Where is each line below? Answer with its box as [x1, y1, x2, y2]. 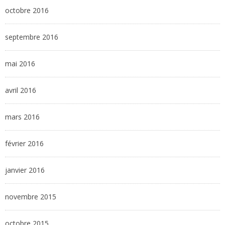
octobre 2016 [5, 6, 49, 16]
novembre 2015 [5, 192, 56, 202]
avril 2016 [5, 85, 36, 95]
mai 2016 [5, 59, 35, 69]
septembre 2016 [5, 32, 58, 42]
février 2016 [5, 139, 44, 149]
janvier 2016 [5, 165, 45, 175]
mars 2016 [5, 112, 40, 122]
